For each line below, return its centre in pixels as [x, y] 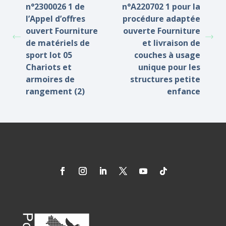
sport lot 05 [49, 55]
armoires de [50, 79]
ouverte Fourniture [162, 31]
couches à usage [167, 55]
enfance [184, 91]
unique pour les [169, 67]
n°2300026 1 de [55, 7]
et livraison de [171, 43]
